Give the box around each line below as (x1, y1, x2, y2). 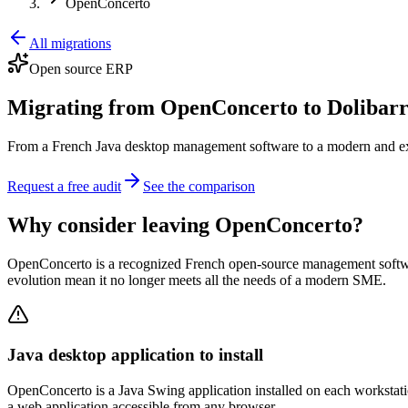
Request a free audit (7, 178, 121, 194)
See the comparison (143, 178, 255, 194)
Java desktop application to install (7, 345, 263, 365)
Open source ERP (29, 61, 133, 76)
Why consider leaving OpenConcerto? (7, 212, 363, 237)
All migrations (29, 36, 111, 51)
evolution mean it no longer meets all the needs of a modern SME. (7, 271, 386, 288)
